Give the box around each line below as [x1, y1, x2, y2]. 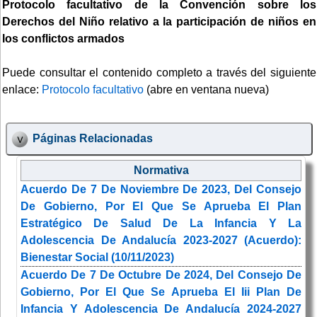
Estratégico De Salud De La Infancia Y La [21, 217, 301, 230]
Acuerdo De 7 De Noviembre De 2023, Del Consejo [21, 183, 301, 196]
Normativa [133, 164, 189, 177]
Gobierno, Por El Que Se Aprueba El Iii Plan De [21, 286, 301, 299]
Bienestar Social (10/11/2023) [21, 251, 174, 264]
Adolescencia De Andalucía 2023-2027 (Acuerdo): [21, 234, 301, 247]
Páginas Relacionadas [32, 132, 153, 145]
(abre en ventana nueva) [144, 83, 269, 96]
